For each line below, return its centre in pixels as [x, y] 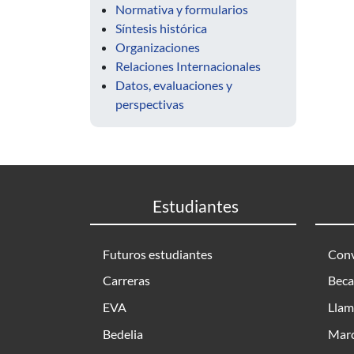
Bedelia [123, 333]
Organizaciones [158, 47]
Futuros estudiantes [158, 254]
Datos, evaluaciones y [174, 85]
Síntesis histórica [161, 28]
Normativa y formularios [182, 9]
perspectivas [150, 104]
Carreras [126, 281]
